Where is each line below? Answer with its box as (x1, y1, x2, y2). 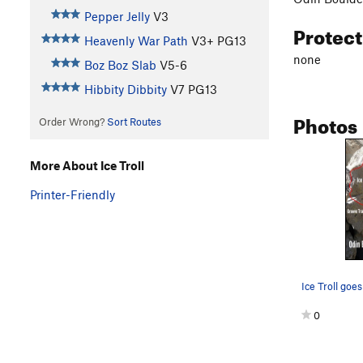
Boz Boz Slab (83, 58, 156, 73)
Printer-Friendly (30, 186, 115, 202)
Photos (293, 107, 357, 139)
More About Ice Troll (30, 157, 144, 173)
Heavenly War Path (83, 33, 188, 49)
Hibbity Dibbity (83, 82, 167, 97)
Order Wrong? (38, 115, 107, 129)
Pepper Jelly (83, 9, 150, 24)
